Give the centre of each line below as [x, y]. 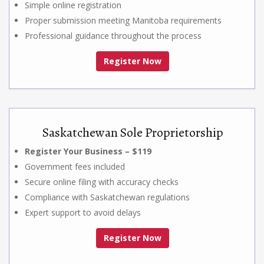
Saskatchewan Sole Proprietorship [133, 132]
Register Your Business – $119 [88, 151]
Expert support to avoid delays [83, 212]
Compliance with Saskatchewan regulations [107, 197]
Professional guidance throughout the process [113, 35]
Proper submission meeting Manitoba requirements [123, 20]
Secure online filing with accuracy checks [102, 181]
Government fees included [75, 166]
